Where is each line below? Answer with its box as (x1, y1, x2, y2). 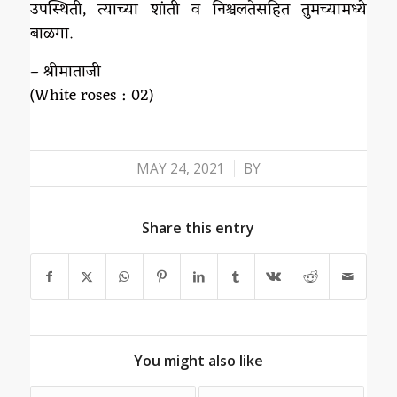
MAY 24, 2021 (136, 159, 225, 178)
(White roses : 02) (29, 81, 153, 110)
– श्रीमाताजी (29, 57, 101, 86)
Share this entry (142, 217, 255, 237)
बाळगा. (29, 19, 73, 49)
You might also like (133, 350, 263, 370)
